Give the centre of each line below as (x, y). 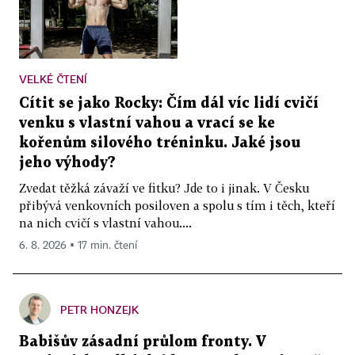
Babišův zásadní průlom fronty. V (143, 342)
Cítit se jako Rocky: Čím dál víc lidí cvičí (169, 104)
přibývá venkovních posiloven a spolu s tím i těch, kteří (177, 206)
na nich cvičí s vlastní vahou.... (105, 223)
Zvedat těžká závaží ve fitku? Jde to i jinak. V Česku (164, 188)
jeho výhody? (67, 163)
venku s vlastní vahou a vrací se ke (147, 124)
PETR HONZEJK (99, 310)
